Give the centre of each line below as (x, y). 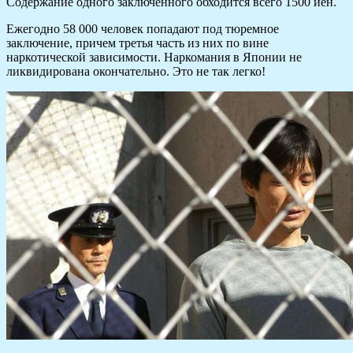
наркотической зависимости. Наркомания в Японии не (154, 58)
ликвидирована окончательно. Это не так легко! (136, 72)
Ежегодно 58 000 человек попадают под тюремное (143, 29)
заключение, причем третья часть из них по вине (137, 43)
